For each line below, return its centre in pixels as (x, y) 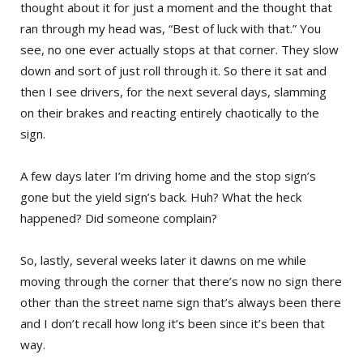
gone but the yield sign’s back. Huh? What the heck (161, 196)
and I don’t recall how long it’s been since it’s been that (173, 323)
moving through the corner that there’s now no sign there (181, 281)
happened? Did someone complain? (119, 218)
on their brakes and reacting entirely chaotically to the (170, 112)
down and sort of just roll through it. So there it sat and (173, 70)
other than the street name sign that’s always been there (181, 302)
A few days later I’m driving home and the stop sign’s (168, 175)
